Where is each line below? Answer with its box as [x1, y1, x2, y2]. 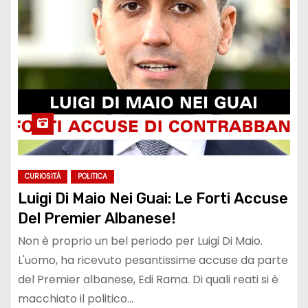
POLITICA [78, 171, 107, 182]
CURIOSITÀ [25, 171, 60, 182]
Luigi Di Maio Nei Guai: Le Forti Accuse [18, 189, 288, 208]
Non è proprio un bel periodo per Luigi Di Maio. [18, 233, 263, 250]
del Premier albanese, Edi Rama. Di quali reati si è [18, 272, 278, 288]
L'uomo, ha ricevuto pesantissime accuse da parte [18, 252, 288, 269]
